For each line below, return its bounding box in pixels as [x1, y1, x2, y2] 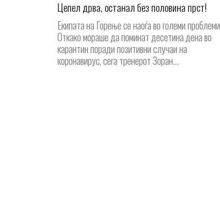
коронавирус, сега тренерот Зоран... [57, 53, 179, 68]
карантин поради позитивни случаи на [57, 41, 187, 56]
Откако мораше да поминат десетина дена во [57, 29, 212, 45]
